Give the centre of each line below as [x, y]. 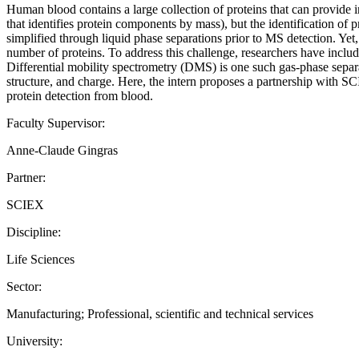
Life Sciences [40, 259]
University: [34, 341]
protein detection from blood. [80, 95]
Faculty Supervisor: [56, 123]
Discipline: [34, 232]
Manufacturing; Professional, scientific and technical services [160, 313]
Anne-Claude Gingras [62, 150]
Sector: [24, 286]
